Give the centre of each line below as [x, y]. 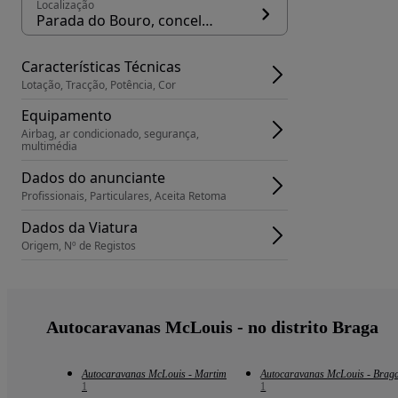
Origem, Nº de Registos [79, 245]
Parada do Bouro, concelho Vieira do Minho [207, 20]
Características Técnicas [101, 66]
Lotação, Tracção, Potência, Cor [99, 84]
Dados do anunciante [93, 177]
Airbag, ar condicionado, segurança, [110, 134]
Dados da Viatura [80, 227]
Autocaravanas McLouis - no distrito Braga [212, 327]
